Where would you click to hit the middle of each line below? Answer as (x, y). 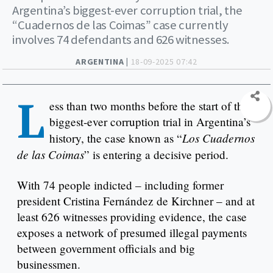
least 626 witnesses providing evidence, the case (132, 216)
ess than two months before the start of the (149, 105)
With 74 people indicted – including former (120, 185)
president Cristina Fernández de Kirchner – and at (136, 200)
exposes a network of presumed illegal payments (132, 232)
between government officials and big (106, 248)
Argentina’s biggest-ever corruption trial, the (127, 10)
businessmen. (49, 264)
